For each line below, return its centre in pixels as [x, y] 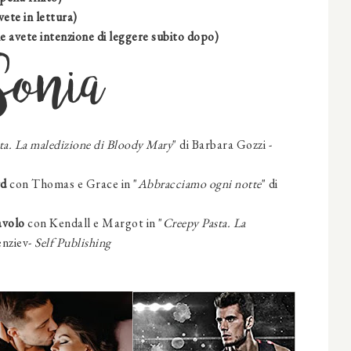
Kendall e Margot [96, 223]
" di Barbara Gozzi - [222, 145]
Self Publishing [73, 243]
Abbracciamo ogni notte [199, 184]
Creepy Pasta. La [204, 223]
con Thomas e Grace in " [72, 184]
